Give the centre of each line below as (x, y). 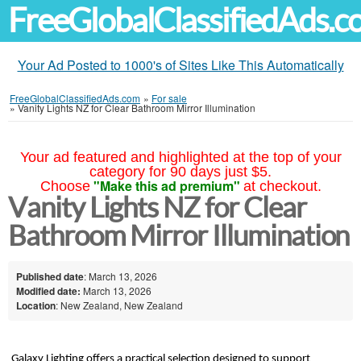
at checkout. (282, 186)
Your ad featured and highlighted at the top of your (180, 157)
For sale (169, 98)
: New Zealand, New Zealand (119, 305)
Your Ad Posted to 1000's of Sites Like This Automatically (180, 65)
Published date (50, 276)
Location (36, 305)
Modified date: (48, 290)
